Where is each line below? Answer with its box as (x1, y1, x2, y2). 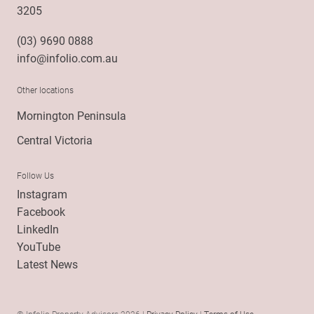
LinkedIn (17, 221, 59, 236)
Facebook (17, 203, 65, 219)
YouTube (17, 238, 60, 254)
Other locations (17, 83, 74, 95)
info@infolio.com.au (17, 50, 118, 65)
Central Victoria (17, 132, 93, 147)
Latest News (17, 256, 78, 271)
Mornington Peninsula (17, 107, 126, 123)
